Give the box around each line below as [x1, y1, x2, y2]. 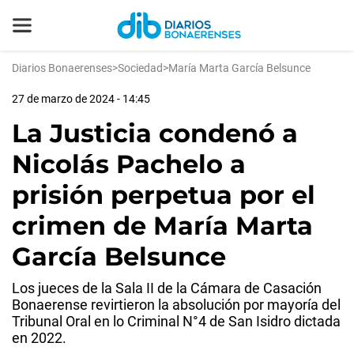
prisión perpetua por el [12, 179, 315, 210]
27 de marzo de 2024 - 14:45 [12, 92, 150, 105]
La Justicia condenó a [12, 118, 298, 149]
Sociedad [118, 62, 163, 74]
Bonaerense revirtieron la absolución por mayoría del [12, 296, 341, 313]
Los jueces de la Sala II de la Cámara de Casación [12, 280, 322, 296]
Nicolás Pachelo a [12, 149, 246, 179]
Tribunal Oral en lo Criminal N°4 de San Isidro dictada [12, 313, 341, 330]
